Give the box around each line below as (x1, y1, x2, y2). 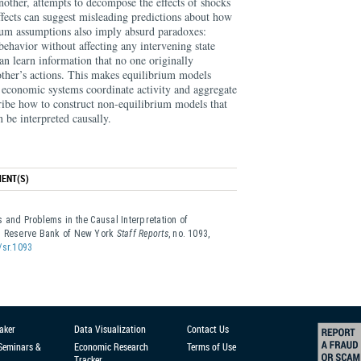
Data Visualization (74, 322, 146, 335)
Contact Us (187, 322, 229, 335)
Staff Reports (116, 228, 168, 239)
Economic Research (74, 340, 148, 353)
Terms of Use (187, 340, 236, 353)
